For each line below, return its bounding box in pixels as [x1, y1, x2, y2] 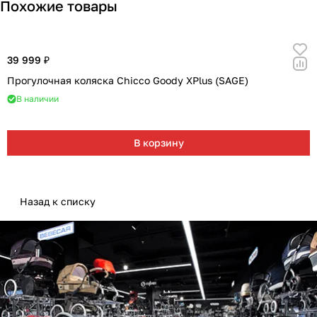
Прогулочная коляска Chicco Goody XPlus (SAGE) [7, 74, 248, 86]
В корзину [133, 137, 184, 149]
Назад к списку [20, 195, 96, 207]
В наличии [16, 93, 59, 104]
